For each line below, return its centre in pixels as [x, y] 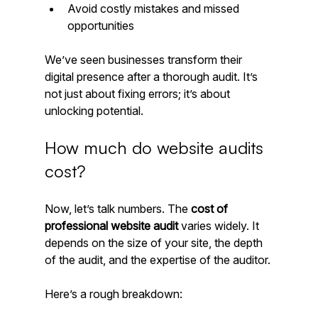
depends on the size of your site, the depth [155, 243]
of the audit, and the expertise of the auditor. [157, 260]
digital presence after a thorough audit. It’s [152, 77]
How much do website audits [156, 148]
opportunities [100, 26]
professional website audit [111, 226]
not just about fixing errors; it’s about [138, 94]
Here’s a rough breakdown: [113, 294]
